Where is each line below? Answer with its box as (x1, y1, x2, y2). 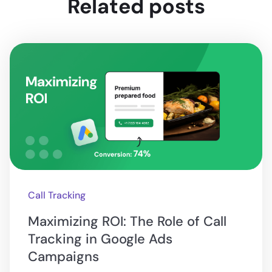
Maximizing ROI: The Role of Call (28, 212, 227, 231)
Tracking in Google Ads (28, 230, 173, 248)
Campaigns (28, 248, 100, 266)
